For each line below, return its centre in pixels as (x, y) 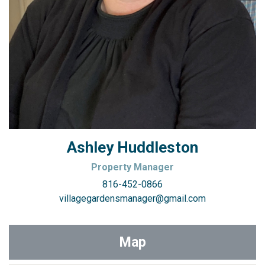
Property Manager (132, 167)
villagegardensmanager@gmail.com (132, 199)
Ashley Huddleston (132, 148)
